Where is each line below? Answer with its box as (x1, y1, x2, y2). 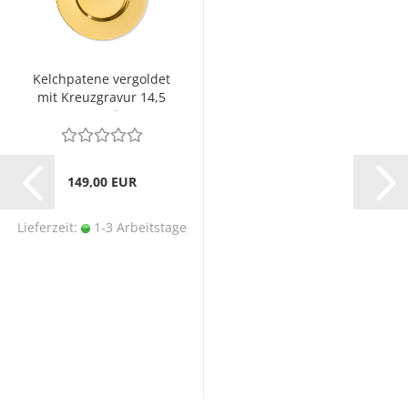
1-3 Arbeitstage (89, 219, 187, 236)
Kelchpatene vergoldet (33, 70, 170, 87)
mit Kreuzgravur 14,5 (37, 88, 166, 106)
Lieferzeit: (16, 219, 81, 236)
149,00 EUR (66, 173, 137, 190)
